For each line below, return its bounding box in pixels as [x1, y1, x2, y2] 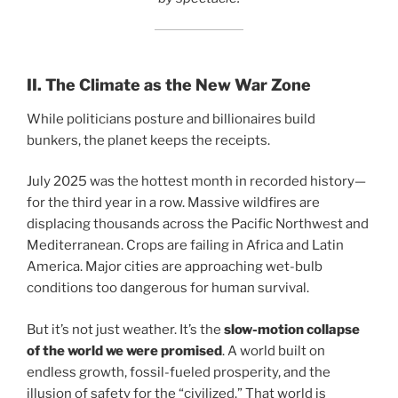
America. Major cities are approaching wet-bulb [27, 259, 322, 275]
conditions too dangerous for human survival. [27, 280, 309, 297]
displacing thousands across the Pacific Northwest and [27, 216, 369, 233]
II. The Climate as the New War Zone [27, 76, 311, 95]
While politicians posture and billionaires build [27, 110, 315, 127]
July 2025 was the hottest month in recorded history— [27, 173, 366, 190]
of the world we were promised [27, 342, 222, 359]
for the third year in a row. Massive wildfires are [27, 195, 320, 211]
